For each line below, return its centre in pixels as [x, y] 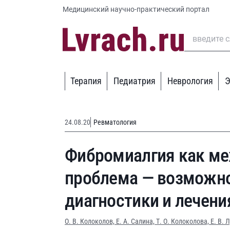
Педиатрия [135, 81]
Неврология [190, 81]
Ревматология [115, 122]
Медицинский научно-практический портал [136, 9]
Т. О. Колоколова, [183, 221]
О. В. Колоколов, [90, 221]
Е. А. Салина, [136, 221]
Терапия [86, 81]
